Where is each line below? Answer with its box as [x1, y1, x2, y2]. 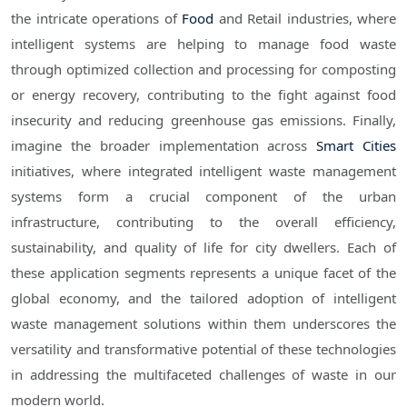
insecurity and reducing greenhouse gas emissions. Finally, [11, 111, 396, 130]
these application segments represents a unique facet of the [11, 263, 396, 283]
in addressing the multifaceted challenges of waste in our [11, 365, 396, 384]
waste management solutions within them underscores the [11, 314, 396, 333]
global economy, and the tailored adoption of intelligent [11, 289, 396, 308]
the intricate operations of [11, 9, 182, 28]
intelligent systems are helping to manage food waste [11, 35, 396, 54]
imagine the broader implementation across [11, 136, 317, 155]
